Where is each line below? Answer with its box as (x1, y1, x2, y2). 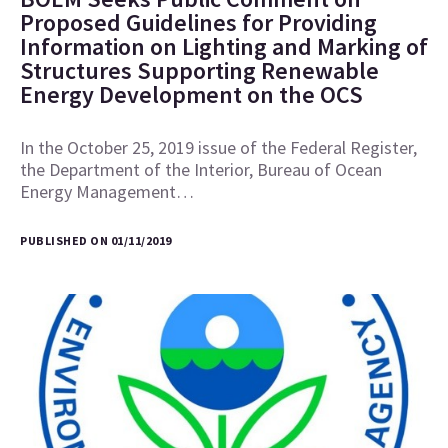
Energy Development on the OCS (20, 79, 363, 111)
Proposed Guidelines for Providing (20, 7, 377, 39)
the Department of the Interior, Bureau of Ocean (20, 158, 382, 182)
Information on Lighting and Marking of (20, 31, 428, 63)
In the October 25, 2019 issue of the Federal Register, (20, 136, 417, 160)
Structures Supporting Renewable (20, 55, 379, 87)
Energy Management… (20, 180, 194, 204)
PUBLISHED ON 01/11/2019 (20, 233, 172, 249)
